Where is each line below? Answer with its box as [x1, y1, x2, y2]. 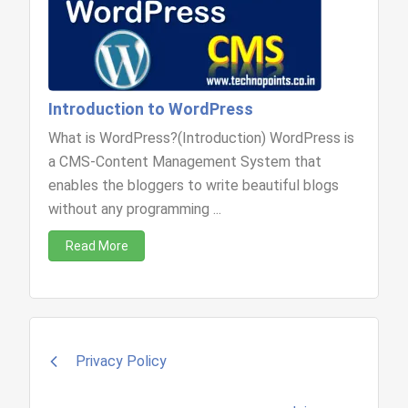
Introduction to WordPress [48, 99, 254, 118]
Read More [65, 239, 128, 253]
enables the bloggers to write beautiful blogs [48, 177, 340, 194]
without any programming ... [48, 200, 222, 218]
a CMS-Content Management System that [48, 153, 322, 170]
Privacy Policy [76, 352, 168, 370]
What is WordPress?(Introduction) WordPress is [48, 129, 355, 147]
